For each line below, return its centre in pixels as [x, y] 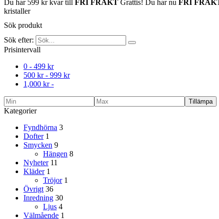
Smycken [38, 145]
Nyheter [36, 163]
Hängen [55, 154]
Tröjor [53, 180]
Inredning [38, 198]
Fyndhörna [40, 128]
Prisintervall [22, 50]
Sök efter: [19, 40]
